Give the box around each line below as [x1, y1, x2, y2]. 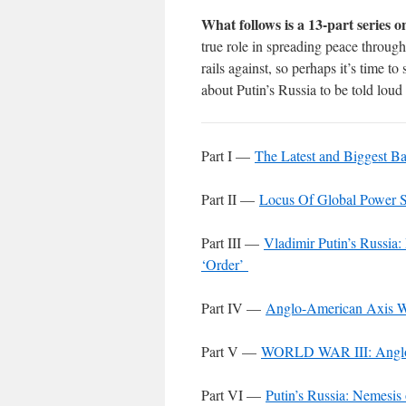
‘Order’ [201, 255, 248, 275]
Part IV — [201, 298, 266, 318]
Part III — [201, 233, 264, 253]
